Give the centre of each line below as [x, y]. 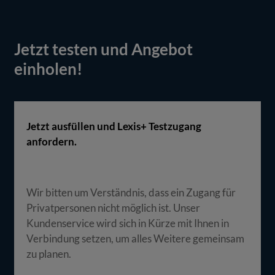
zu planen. [49, 254]
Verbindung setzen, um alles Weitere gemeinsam [136, 238]
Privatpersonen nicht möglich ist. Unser [114, 207]
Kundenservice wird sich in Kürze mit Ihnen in [128, 223]
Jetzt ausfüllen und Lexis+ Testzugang [114, 126]
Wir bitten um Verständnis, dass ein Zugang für [131, 192]
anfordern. [52, 141]
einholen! [48, 69]
